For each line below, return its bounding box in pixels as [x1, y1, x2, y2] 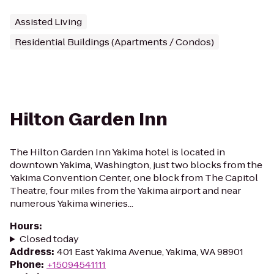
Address [10, 245, 51, 258]
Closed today [19, 232, 79, 245]
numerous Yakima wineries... [10, 197, 133, 210]
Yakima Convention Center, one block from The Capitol [10, 171, 258, 184]
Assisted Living [15, 15, 82, 28]
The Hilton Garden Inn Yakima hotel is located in [10, 146, 225, 158]
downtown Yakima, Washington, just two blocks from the [10, 158, 262, 171]
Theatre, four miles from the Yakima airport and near [10, 184, 241, 197]
